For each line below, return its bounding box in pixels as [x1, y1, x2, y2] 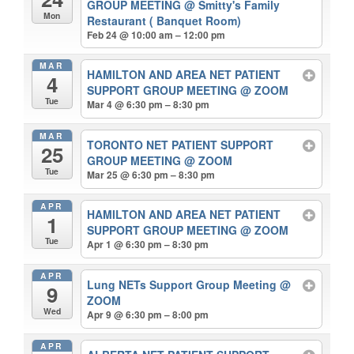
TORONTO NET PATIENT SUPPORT [87, 136, 274, 153]
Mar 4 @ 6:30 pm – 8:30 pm [87, 97, 210, 112]
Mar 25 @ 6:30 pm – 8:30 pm [87, 167, 216, 182]
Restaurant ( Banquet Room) [87, 12, 242, 28]
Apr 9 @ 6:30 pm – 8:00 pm [87, 307, 209, 322]
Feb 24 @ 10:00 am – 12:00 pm [87, 27, 226, 42]
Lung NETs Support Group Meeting [87, 276, 281, 292]
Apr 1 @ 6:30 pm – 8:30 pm [87, 237, 209, 252]
